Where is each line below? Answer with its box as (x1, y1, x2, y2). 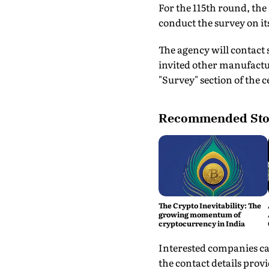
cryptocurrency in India (158, 218, 245, 229)
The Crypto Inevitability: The (158, 200, 261, 211)
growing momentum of (158, 209, 241, 220)
